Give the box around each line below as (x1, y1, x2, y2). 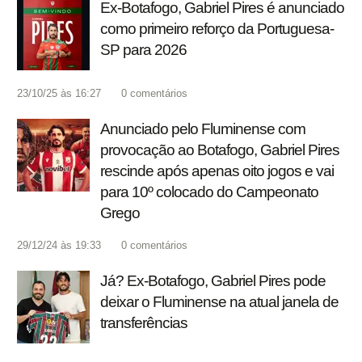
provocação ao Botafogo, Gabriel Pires (100, 141, 339, 159)
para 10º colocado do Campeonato (100, 183, 318, 201)
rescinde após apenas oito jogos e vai (100, 162, 334, 180)
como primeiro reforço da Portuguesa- (100, 20, 334, 38)
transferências (100, 314, 187, 332)
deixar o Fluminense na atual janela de (100, 293, 339, 311)
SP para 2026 (100, 41, 187, 59)
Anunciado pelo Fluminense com (100, 120, 305, 138)
